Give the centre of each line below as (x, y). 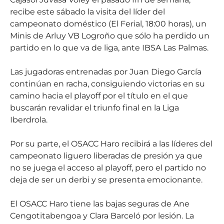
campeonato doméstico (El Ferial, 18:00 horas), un (108, 23)
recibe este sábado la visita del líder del (87, 11)
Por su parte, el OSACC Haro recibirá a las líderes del (111, 143)
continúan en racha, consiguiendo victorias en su (107, 83)
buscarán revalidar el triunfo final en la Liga (94, 107)
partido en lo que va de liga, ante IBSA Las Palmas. (109, 47)
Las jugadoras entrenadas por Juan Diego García (106, 71)
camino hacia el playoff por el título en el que (99, 95)
